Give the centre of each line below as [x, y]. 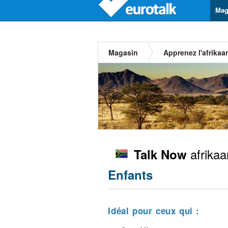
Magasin [123, 52]
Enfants [130, 175]
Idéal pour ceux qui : [154, 211]
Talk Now [160, 154]
